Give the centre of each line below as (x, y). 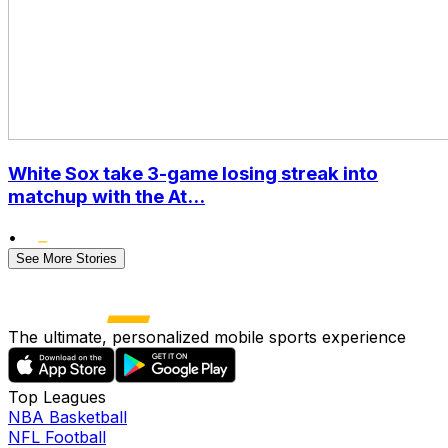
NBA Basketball (67, 417)
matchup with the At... (106, 197)
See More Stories (66, 259)
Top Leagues (57, 397)
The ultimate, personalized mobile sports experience (207, 337)
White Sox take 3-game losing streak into (193, 174)
